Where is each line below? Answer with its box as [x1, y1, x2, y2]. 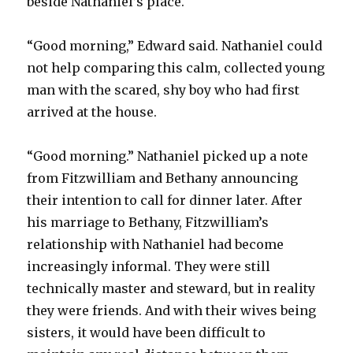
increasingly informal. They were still [27, 258, 271, 274]
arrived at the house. [27, 103, 158, 120]
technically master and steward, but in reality [27, 280, 316, 296]
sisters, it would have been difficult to [27, 324, 266, 340]
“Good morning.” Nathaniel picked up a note [27, 147, 309, 164]
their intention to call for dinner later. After [27, 191, 303, 208]
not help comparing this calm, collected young [27, 59, 325, 76]
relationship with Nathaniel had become [27, 236, 284, 252]
